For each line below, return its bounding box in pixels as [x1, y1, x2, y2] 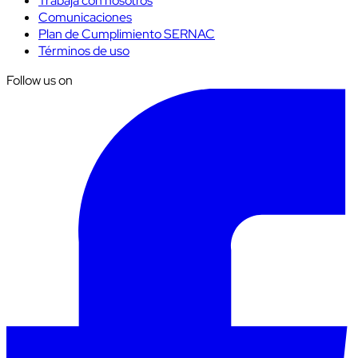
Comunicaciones [38, 9, 132, 26]
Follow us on [6, 72, 73, 89]
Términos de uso [38, 42, 129, 60]
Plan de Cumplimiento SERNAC [38, 26, 215, 43]
